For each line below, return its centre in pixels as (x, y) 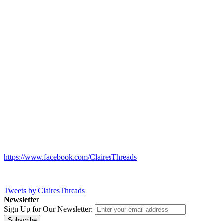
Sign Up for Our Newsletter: (48, 209)
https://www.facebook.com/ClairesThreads (70, 157)
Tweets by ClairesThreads (44, 190)
